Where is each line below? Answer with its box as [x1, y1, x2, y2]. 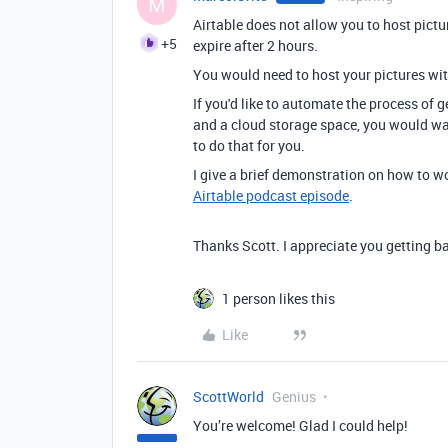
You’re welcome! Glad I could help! [193, 416, 408, 435]
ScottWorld [193, 387, 264, 406]
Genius [272, 387, 316, 406]
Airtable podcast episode [193, 186, 349, 205]
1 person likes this [222, 289, 335, 308]
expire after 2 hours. [193, 36, 318, 55]
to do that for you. [193, 136, 305, 155]
